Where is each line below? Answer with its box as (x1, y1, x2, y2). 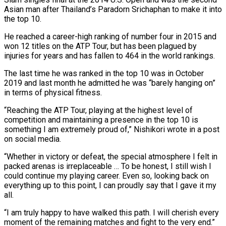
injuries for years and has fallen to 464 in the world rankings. (4, 50, 215, 61)
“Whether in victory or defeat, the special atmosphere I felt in (4, 151, 217, 161)
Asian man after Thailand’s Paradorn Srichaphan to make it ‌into (4, 4, 222, 14)
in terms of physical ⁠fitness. (4, 87, 102, 97)
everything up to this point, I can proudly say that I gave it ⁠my (4, 180, 216, 190)
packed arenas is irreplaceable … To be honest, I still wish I (4, 161, 211, 171)
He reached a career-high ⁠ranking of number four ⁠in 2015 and (4, 31, 216, 41)
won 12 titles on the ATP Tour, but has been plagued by (4, 41, 197, 51)
